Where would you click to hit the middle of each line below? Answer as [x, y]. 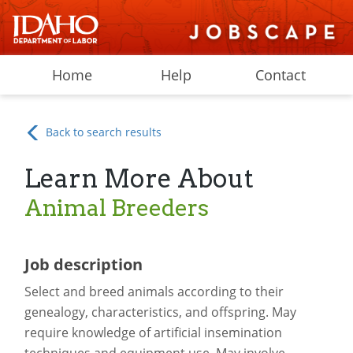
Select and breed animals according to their [154, 292]
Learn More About [139, 179]
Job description [83, 265]
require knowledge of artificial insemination [153, 333]
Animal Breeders [116, 208]
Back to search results [102, 132]
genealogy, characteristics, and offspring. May [160, 312]
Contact [281, 75]
